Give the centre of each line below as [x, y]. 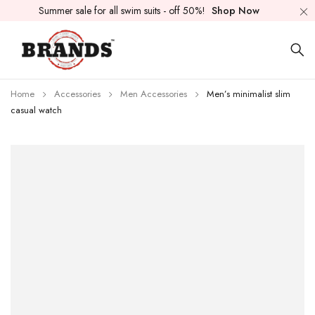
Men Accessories [154, 94]
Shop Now [235, 11]
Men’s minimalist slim [249, 94]
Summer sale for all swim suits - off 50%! [123, 11]
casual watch [36, 110]
